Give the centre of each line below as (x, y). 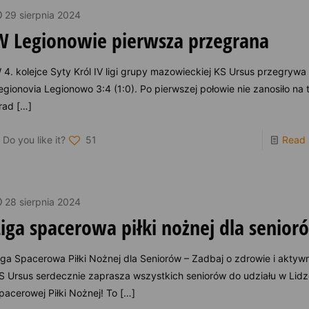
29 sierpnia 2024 (43, 14)
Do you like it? (34, 139)
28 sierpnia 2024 (43, 201)
